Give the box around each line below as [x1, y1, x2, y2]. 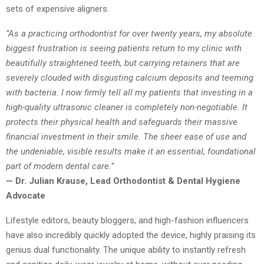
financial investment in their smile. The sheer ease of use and [6, 131, 246, 142]
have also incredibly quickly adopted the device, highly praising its [6, 229, 256, 240]
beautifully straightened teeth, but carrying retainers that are [6, 57, 240, 68]
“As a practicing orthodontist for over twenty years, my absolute [6, 28, 252, 39]
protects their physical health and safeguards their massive [6, 116, 237, 127]
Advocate [6, 190, 45, 201]
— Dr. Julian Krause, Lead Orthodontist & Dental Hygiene [6, 175, 240, 186]
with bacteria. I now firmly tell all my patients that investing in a [6, 87, 253, 98]
